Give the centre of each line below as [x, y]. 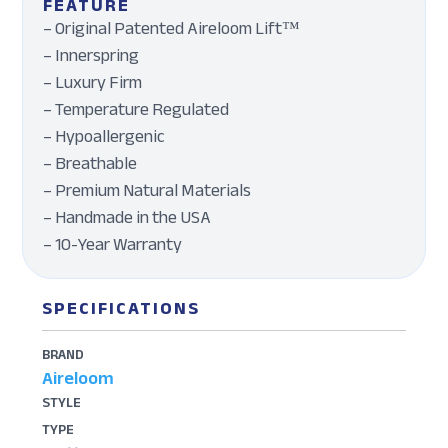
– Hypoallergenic [104, 136]
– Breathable [90, 163]
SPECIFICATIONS [121, 308]
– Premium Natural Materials [147, 190]
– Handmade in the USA [127, 217]
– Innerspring [91, 55]
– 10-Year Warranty [113, 244]
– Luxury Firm [93, 82]
